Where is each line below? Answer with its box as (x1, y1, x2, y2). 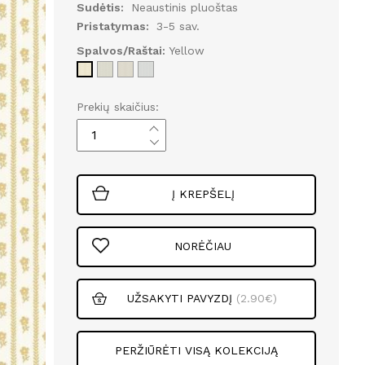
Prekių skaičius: (76, 99, 159, 113)
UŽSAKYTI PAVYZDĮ (126, 292, 232, 306)
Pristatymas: (76, 19, 152, 33)
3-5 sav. (156, 19, 200, 33)
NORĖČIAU (174, 240, 232, 253)
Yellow (168, 43, 204, 57)
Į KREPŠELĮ (171, 187, 235, 201)
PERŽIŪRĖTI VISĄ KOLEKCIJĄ (114, 344, 278, 358)
